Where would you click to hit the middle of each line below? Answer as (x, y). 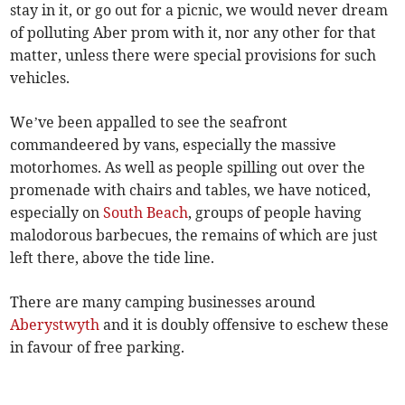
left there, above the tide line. (113, 258)
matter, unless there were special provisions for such (193, 56)
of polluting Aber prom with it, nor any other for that (193, 33)
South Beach (146, 213)
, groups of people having (275, 213)
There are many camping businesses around (163, 302)
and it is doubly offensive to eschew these (245, 325)
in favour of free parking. (98, 348)
